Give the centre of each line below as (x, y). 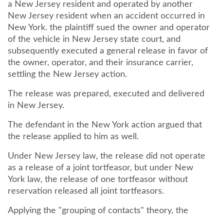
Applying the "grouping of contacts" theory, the (98, 211)
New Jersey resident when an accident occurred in (106, 16)
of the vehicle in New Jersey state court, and (94, 39)
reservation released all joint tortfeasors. (86, 191)
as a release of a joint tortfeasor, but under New (100, 168)
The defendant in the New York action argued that (105, 125)
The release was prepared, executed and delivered (106, 94)
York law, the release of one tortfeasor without (98, 180)
